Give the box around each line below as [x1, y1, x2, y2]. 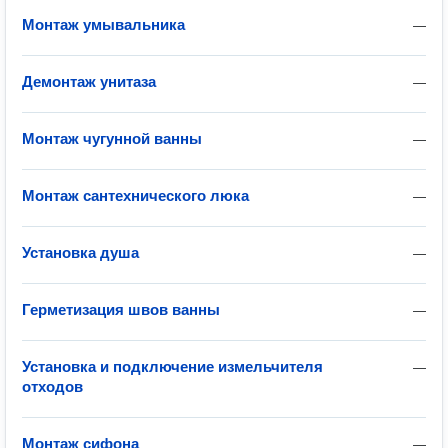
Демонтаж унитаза [22, 73, 156, 90]
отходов [22, 378, 83, 395]
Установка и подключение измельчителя [22, 358, 323, 375]
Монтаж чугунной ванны [22, 130, 202, 147]
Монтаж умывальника [22, 16, 185, 33]
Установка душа [22, 244, 139, 261]
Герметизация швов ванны [22, 301, 220, 318]
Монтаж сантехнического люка [22, 187, 249, 204]
